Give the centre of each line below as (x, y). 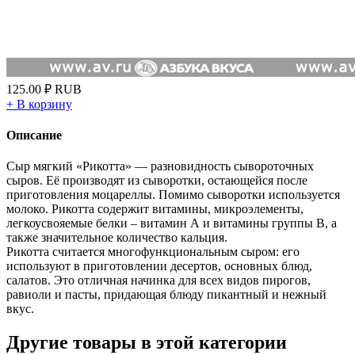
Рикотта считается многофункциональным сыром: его (153, 252)
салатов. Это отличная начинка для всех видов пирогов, (158, 281)
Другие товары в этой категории (147, 343)
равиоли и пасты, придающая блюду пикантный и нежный (166, 295)
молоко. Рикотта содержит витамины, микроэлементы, (155, 209)
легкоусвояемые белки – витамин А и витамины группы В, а (172, 223)
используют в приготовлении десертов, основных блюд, (159, 266)
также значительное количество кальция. (117, 238)
